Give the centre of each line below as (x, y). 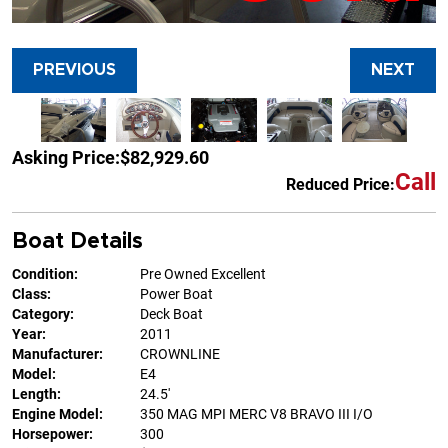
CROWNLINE (180, 354)
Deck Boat (171, 314)
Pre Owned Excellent (203, 274)
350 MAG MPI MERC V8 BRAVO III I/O (256, 414)
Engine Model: (57, 414)
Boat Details (77, 241)
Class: (31, 294)
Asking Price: (66, 157)
